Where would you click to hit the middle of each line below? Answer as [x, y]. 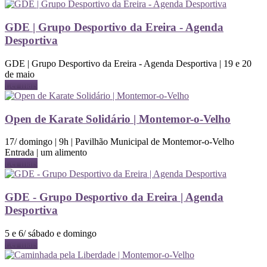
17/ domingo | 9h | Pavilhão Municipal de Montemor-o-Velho [119, 142]
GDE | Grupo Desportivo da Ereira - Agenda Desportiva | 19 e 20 [128, 63]
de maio [20, 74]
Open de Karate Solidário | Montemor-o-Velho [118, 119]
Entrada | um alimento [46, 153]
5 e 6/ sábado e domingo [51, 233]
